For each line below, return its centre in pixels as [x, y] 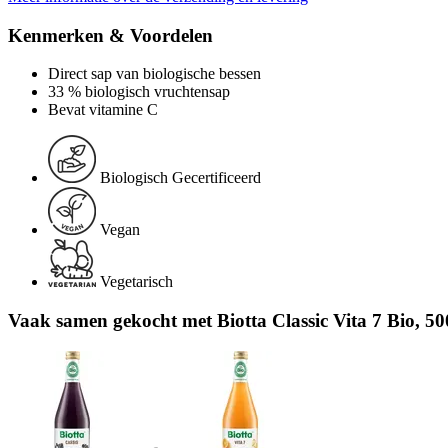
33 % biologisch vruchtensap [139, 92]
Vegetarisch [136, 282]
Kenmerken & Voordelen [110, 35]
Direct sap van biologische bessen [154, 74]
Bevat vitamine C [103, 110]
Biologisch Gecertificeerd [180, 178]
